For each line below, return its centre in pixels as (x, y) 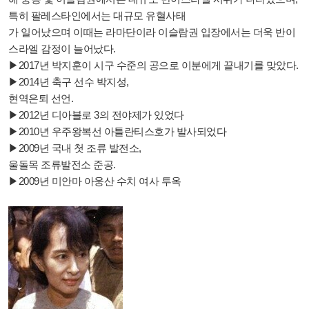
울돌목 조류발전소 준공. (63, 164)
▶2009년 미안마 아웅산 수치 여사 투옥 (95, 181)
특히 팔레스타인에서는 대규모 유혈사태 (97, 15)
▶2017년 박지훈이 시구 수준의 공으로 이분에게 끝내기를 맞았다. (153, 65)
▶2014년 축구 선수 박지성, (70, 81)
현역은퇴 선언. (41, 98)
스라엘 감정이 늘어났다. (62, 48)
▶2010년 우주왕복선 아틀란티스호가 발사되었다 (117, 131)
